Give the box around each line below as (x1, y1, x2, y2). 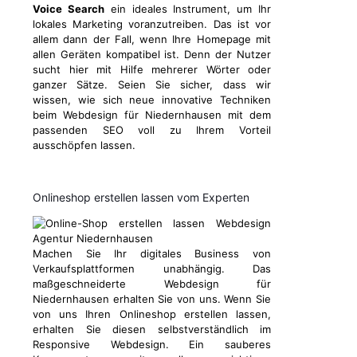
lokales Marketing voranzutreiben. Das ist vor (33, 18, 271, 31)
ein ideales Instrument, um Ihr (104, 2, 272, 16)
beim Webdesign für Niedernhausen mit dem (33, 108, 271, 122)
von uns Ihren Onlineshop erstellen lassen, (33, 308, 271, 321)
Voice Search (33, 2, 104, 16)
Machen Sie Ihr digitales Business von (33, 247, 271, 261)
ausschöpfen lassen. (33, 139, 135, 152)
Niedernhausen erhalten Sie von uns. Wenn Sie (33, 292, 271, 306)
